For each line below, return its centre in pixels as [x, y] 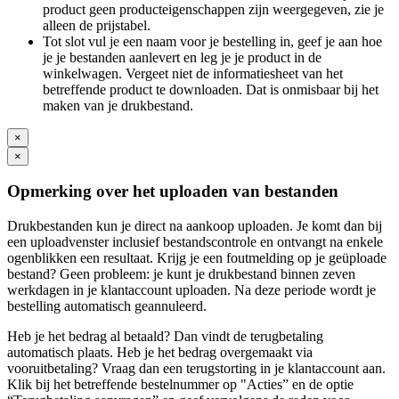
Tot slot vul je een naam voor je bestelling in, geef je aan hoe [212, 41]
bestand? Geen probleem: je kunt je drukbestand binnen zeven [181, 274]
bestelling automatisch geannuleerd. [107, 306]
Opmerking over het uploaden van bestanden [173, 191]
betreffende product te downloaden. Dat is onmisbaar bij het [211, 89]
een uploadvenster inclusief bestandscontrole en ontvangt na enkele [195, 242]
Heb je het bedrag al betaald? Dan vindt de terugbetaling [165, 337]
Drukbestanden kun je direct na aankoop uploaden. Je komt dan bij [195, 226]
